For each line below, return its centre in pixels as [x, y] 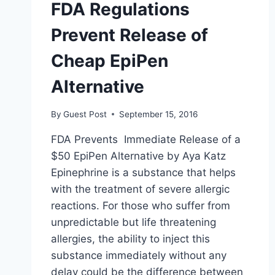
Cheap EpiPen [110, 61]
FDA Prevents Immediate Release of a [146, 139]
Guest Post [85, 114]
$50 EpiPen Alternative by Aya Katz [138, 156]
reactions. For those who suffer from [141, 205]
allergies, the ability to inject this [130, 238]
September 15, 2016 [159, 114]
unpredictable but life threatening [134, 222]
